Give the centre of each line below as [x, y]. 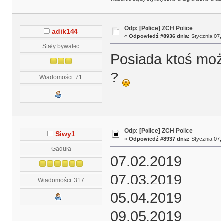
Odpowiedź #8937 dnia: [159, 138]
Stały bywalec [61, 46]
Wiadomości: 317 [61, 180]
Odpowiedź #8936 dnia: [159, 36]
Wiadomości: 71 [61, 77]
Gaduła [61, 149]
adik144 [65, 32]
